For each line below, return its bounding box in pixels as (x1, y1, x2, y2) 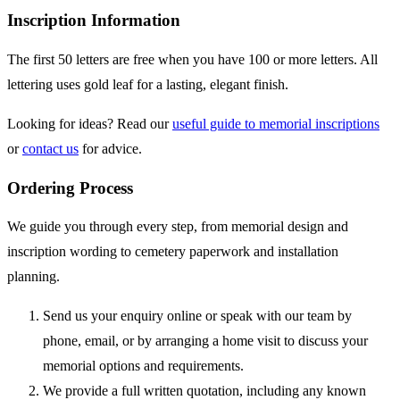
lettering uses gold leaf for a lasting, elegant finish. (7, 76, 288, 92)
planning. (7, 269, 60, 285)
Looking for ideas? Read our (7, 115, 172, 131)
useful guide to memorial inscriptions (172, 115, 379, 131)
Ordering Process (7, 178, 133, 197)
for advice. (79, 140, 142, 156)
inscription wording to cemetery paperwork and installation (7, 244, 338, 260)
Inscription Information (7, 11, 180, 30)
